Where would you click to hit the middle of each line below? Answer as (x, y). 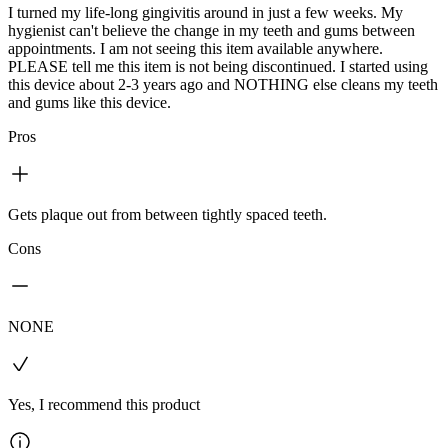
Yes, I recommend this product (104, 404)
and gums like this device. (89, 102)
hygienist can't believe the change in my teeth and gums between (211, 30)
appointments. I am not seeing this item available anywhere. (195, 48)
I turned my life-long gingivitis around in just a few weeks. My (205, 12)
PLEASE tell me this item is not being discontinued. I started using (218, 66)
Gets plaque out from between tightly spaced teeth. (167, 214)
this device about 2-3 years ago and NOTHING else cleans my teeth (223, 84)
